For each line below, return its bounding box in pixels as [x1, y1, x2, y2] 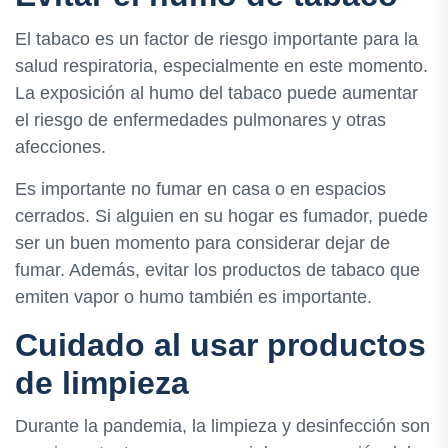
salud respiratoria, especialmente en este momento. [15, 55, 428, 76]
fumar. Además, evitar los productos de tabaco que [15, 259, 420, 280]
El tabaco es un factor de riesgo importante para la [15, 28, 418, 49]
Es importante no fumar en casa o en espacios [15, 178, 386, 199]
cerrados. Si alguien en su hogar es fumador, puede [15, 205, 428, 226]
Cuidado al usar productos [15, 326, 426, 363]
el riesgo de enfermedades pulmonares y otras [15, 109, 386, 130]
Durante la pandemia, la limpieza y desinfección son [15, 415, 430, 436]
